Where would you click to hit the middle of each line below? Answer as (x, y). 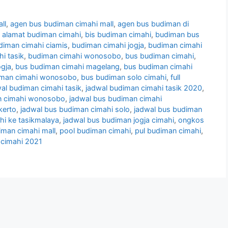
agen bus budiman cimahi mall (62, 24)
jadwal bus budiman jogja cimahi (119, 120)
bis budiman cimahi (118, 35)
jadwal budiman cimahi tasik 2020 (144, 88)
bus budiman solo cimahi (124, 77)
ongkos (191, 120)
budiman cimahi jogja (108, 45)
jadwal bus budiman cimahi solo (75, 109)
